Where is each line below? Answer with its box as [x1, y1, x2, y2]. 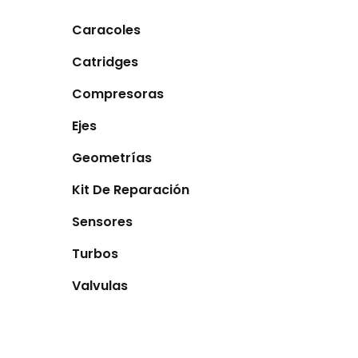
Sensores [72, 212, 133, 231]
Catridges [72, 52, 139, 71]
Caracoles [72, 20, 141, 39]
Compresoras [72, 84, 165, 103]
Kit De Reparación [72, 180, 190, 199]
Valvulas [72, 276, 129, 295]
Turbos [72, 244, 119, 263]
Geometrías [72, 148, 153, 167]
